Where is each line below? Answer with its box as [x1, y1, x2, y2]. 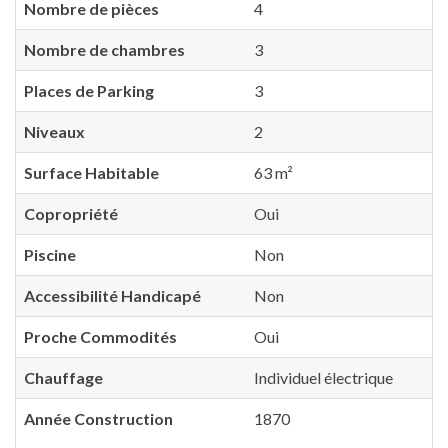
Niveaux [24, 121, 85, 141]
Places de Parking [24, 80, 154, 100]
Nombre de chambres [24, 39, 185, 59]
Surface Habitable [24, 162, 159, 182]
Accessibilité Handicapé [24, 285, 201, 305]
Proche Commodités [24, 326, 177, 346]
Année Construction [24, 408, 173, 428]
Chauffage [24, 367, 103, 387]
